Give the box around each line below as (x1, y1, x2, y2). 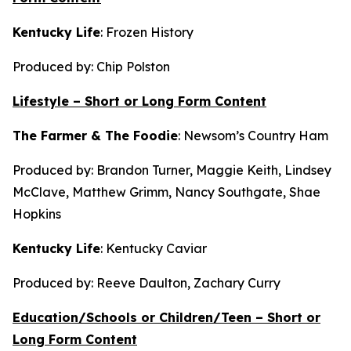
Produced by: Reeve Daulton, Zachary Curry (13, 275, 284, 291)
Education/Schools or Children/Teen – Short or (13, 309, 320, 325)
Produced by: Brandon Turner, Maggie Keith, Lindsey (13, 162, 331, 178)
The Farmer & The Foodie (13, 128, 178, 143)
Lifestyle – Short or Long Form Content (13, 93, 266, 109)
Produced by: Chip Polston (13, 59, 170, 74)
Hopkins (13, 206, 61, 222)
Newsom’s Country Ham (183, 128, 328, 143)
